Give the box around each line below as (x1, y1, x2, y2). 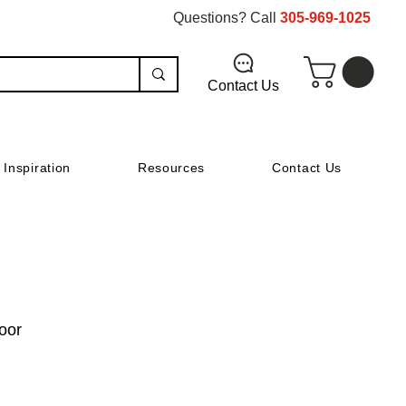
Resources (137, 160, 206, 176)
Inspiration (4, 160, 72, 176)
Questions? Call (173, 10, 280, 25)
